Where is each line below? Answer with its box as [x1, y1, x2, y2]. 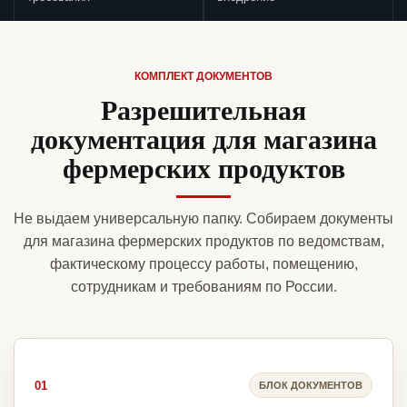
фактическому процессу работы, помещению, [49, 256, 358, 273]
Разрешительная [101, 89, 306, 130]
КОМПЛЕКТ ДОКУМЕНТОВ [134, 70, 273, 84]
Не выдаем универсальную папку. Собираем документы [14, 211, 393, 227]
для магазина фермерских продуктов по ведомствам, [23, 233, 384, 250]
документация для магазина [30, 118, 377, 159]
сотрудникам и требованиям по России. [70, 279, 337, 295]
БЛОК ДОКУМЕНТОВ [259, 379, 362, 391]
